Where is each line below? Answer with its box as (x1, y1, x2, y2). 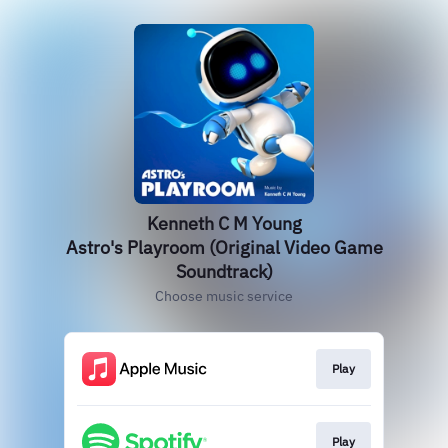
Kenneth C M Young (146, 212, 302, 235)
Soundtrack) (175, 260, 273, 283)
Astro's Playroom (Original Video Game (65, 236, 383, 259)
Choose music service (155, 287, 293, 305)
